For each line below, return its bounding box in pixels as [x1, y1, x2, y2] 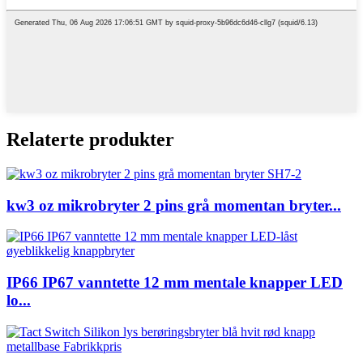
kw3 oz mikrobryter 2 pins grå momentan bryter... [6, 196, 341, 214]
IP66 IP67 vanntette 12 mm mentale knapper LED [6, 274, 343, 292]
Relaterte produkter [6, 129, 174, 151]
